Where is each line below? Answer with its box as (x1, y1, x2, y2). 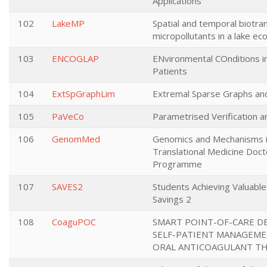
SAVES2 (52, 181, 83, 193)
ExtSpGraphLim (52, 88, 115, 100)
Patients (153, 65, 187, 77)
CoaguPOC (52, 216, 96, 228)
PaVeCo (52, 110, 84, 122)
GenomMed (52, 133, 100, 145)
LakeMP (52, 17, 85, 29)
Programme (153, 158, 202, 170)
